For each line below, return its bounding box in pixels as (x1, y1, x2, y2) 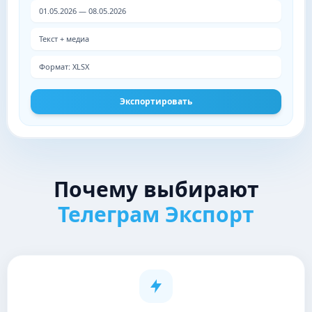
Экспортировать (120, 95, 192, 107)
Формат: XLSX (39, 61, 89, 72)
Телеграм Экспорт (58, 200, 254, 228)
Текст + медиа (39, 33, 89, 44)
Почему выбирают (53, 175, 259, 203)
